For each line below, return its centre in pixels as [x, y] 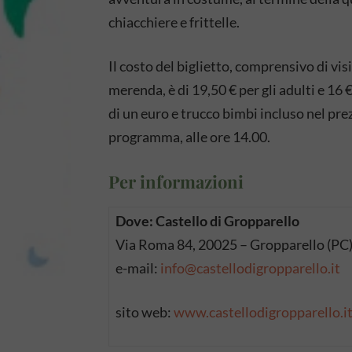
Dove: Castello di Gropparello [207, 221]
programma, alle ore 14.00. [189, 137]
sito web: [145, 312]
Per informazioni [176, 181]
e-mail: [138, 268]
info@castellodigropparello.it [250, 268]
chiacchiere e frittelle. [174, 22]
